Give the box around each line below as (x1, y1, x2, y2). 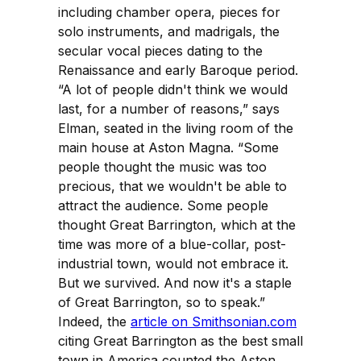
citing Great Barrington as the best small (58, 332, 303, 349)
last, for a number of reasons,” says (58, 100, 280, 117)
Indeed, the (58, 313, 131, 330)
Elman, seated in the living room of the (58, 119, 293, 136)
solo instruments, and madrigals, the (58, 23, 280, 39)
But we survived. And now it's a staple (58, 274, 292, 291)
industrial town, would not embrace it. (58, 255, 288, 272)
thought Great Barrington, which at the (58, 216, 296, 233)
